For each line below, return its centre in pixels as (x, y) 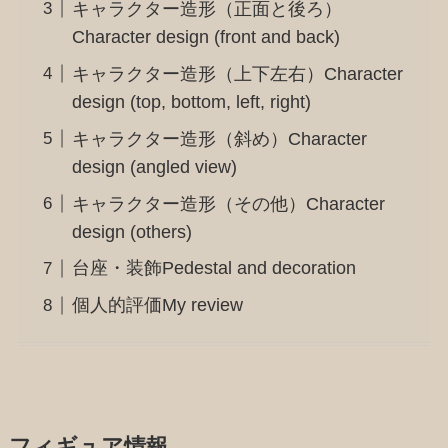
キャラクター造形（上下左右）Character (237, 73)
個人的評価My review (157, 305)
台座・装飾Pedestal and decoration (213, 268)
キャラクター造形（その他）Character (228, 203)
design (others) (131, 231)
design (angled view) (154, 166)
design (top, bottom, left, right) (191, 101)
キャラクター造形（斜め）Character (219, 138)
